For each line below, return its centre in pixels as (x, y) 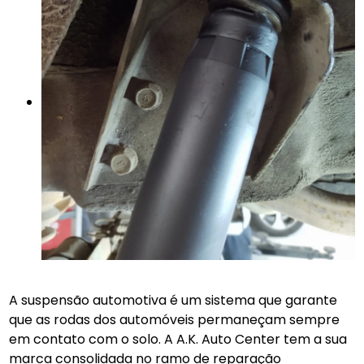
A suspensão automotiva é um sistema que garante (173, 301)
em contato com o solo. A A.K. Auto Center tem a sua (178, 340)
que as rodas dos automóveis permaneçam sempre (175, 320)
